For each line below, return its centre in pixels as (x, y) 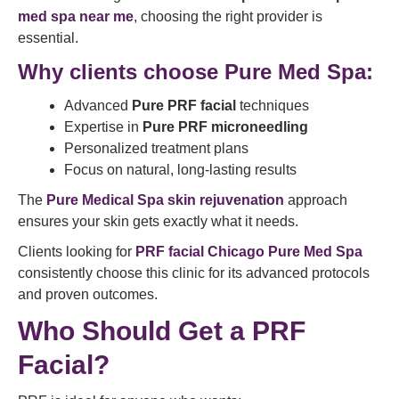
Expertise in (103, 127)
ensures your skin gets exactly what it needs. (158, 221)
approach (316, 200)
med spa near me (76, 16)
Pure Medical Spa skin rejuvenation (165, 200)
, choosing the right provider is (228, 16)
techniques (273, 106)
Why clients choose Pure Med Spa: (195, 72)
